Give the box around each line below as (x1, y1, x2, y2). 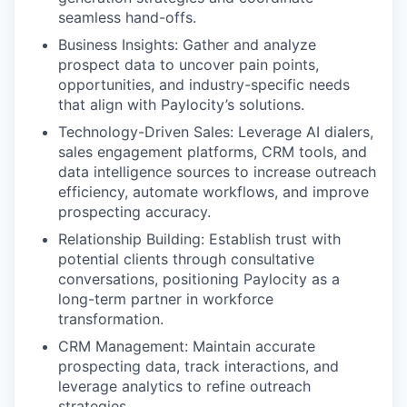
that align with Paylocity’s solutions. (58, 95, 304, 114)
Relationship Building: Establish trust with (58, 230, 341, 248)
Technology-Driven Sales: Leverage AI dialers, (58, 123, 373, 141)
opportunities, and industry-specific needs (58, 75, 350, 94)
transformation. (58, 310, 164, 328)
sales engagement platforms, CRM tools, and (58, 143, 367, 161)
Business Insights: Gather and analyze (58, 35, 316, 54)
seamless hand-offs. (58, 8, 196, 26)
